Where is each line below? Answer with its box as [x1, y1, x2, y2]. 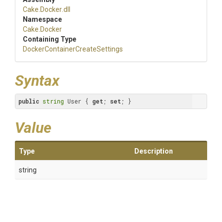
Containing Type [23, 35, 76, 43]
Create [75, 45, 97, 53]
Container [45, 45, 75, 53]
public [18, 97, 39, 105]
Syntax [15, 72, 59, 89]
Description [134, 147, 173, 155]
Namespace [23, 15, 62, 23]
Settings [97, 45, 123, 53]
